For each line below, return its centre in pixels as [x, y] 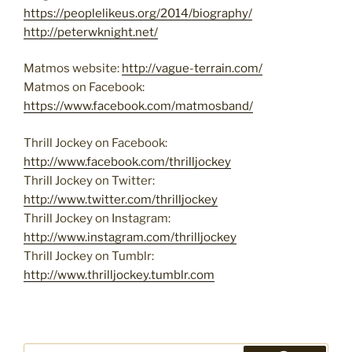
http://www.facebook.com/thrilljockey [127, 161]
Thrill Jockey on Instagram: [97, 218]
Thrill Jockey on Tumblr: [89, 256]
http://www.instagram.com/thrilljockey [130, 237]
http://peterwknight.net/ [91, 32]
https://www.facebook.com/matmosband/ [138, 106]
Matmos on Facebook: [84, 88]
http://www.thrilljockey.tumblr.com [119, 275]
